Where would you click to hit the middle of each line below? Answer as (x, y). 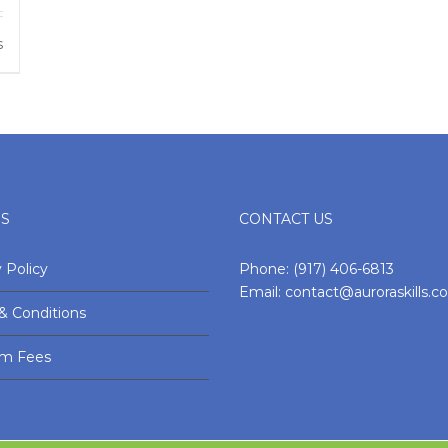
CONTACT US (286, 219)
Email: (262, 292)
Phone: (266, 269)
